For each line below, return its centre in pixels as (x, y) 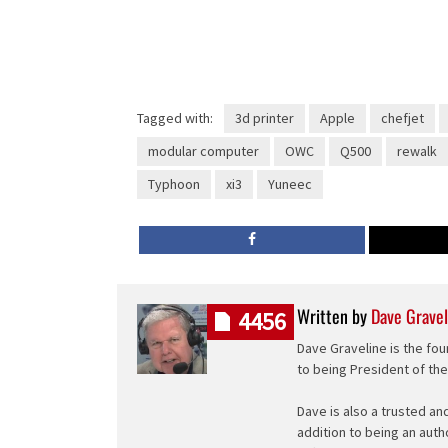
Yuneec (290, 183)
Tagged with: (175, 117)
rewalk (417, 150)
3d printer (264, 117)
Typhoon (174, 183)
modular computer (203, 150)
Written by (334, 315)
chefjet (402, 117)
